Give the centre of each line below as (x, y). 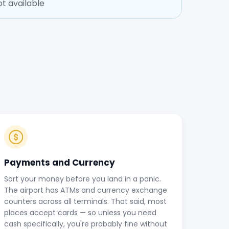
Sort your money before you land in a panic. (83, 179)
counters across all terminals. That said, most (85, 201)
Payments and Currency (60, 163)
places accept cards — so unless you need (80, 213)
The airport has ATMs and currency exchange (86, 190)
